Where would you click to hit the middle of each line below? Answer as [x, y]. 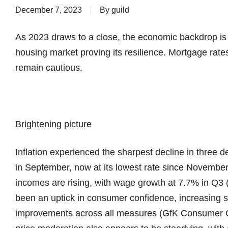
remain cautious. [49, 68]
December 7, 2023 [49, 10]
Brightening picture [53, 124]
